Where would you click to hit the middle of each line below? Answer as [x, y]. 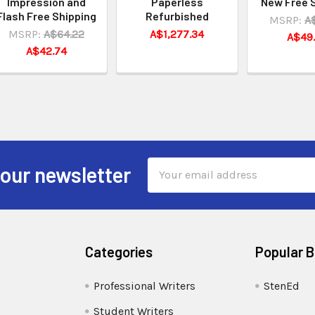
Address [168, 182]
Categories [119, 251]
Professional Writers [145, 285]
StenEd [281, 285]
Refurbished [177, 15]
